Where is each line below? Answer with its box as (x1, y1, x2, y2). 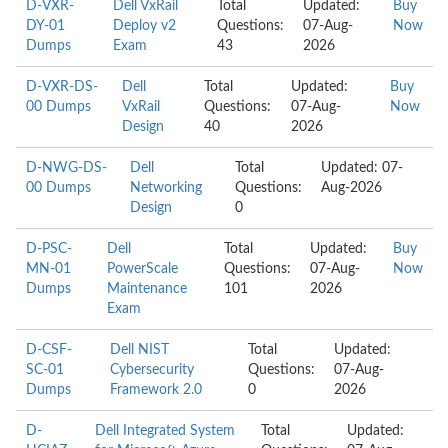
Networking (130, 181, 203, 195)
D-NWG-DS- (26, 161, 107, 175)
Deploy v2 (112, 19, 176, 33)
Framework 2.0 (110, 383, 203, 397)
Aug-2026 (320, 181, 382, 195)
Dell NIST (110, 343, 170, 357)
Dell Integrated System (94, 424, 235, 438)
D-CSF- (26, 343, 72, 357)
